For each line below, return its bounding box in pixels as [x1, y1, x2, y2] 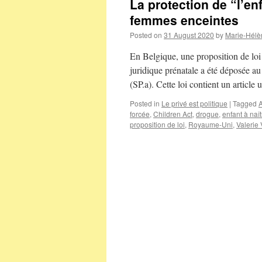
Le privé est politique [161, 98, 227, 108]
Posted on [130, 30, 162, 40]
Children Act [153, 109, 192, 119]
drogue [196, 109, 219, 119]
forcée [130, 109, 150, 119]
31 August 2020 [164, 30, 214, 40]
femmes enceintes [130, 11, 239, 29]
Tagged [233, 98, 257, 108]
